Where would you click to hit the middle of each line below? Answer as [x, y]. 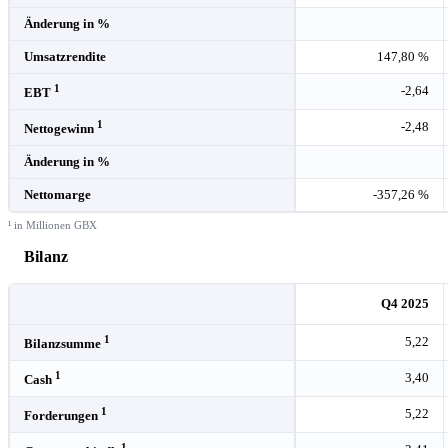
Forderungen [62, 415]
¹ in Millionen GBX [52, 224]
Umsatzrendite [65, 56]
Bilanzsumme [64, 343]
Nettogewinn [60, 128]
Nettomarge [57, 194]
